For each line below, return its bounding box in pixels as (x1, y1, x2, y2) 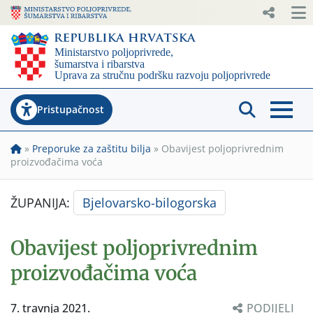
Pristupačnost (37, 102, 104, 116)
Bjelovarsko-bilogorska (82, 194, 217, 211)
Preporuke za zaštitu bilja (32, 141, 151, 155)
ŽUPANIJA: (10, 194, 73, 211)
